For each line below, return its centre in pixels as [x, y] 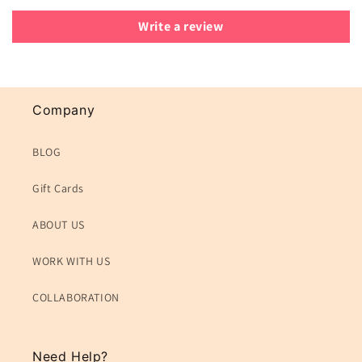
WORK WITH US [72, 261]
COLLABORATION [76, 298]
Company [64, 110]
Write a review [181, 27]
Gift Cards [58, 189]
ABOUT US [59, 225]
